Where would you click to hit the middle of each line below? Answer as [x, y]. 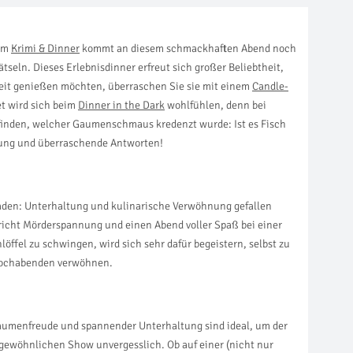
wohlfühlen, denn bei [216, 106]
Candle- [270, 87]
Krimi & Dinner [45, 49]
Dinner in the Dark [121, 106]
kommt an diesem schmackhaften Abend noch [188, 49]
